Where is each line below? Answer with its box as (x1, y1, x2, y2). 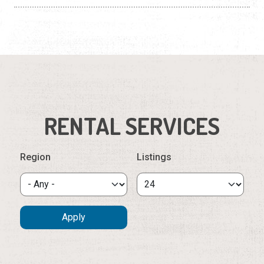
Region (20, 151, 51, 163)
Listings (137, 151, 171, 163)
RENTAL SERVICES (44, 110, 220, 140)
